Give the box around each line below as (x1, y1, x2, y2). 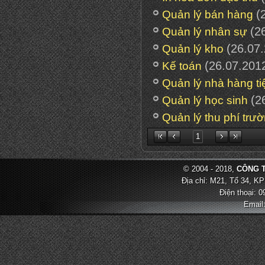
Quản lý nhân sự (162, 25, 247, 38)
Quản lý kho (162, 43, 224, 55)
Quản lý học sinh (162, 94, 248, 106)
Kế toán (162, 60, 202, 72)
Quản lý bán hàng (162, 8, 253, 21)
